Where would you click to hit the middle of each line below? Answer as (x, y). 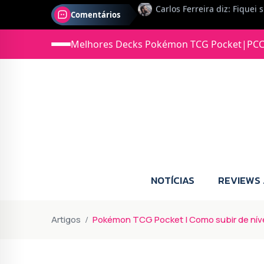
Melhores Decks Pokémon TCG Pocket (156, 44)
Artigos (66, 219)
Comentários (95, 15)
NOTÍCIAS (173, 180)
